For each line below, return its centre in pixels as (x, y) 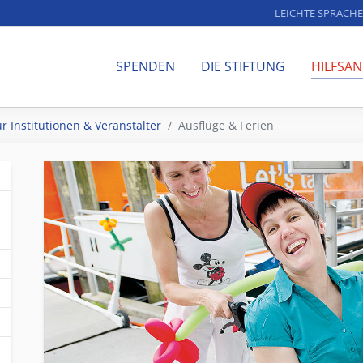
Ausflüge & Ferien (226, 125)
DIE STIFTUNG (243, 66)
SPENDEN (145, 66)
